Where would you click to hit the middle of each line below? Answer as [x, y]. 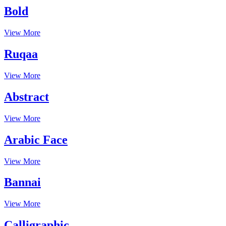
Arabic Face [36, 139]
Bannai [22, 182]
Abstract [26, 97]
